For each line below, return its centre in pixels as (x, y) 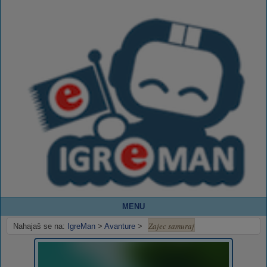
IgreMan (81, 226)
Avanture (120, 226)
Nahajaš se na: (39, 226)
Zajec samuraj (171, 226)
